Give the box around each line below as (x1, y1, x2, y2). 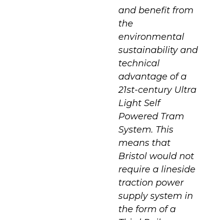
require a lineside (118, 164, 195, 175)
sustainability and (118, 44, 198, 55)
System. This (118, 124, 173, 135)
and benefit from (118, 4, 193, 16)
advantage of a (118, 71, 187, 82)
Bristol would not (118, 150, 194, 162)
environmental (118, 31, 184, 42)
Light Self (118, 97, 160, 109)
